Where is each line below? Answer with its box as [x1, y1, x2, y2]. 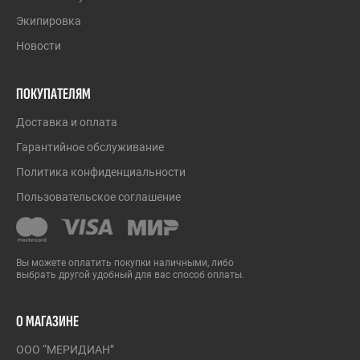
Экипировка [16, 14, 81, 27]
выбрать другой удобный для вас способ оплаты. [16, 269, 244, 280]
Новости [16, 39, 61, 52]
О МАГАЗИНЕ [16, 312, 79, 331]
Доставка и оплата [16, 116, 117, 129]
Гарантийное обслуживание [16, 141, 164, 153]
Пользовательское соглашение [16, 190, 181, 203]
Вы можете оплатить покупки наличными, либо [16, 257, 234, 268]
